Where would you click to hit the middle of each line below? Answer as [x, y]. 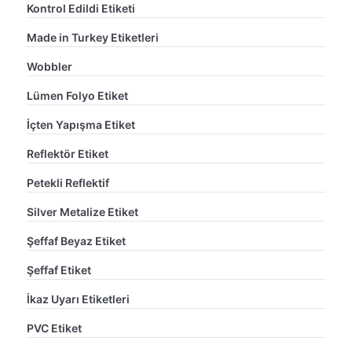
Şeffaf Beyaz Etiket [76, 240]
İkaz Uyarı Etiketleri [78, 299]
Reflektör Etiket [68, 153]
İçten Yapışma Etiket [81, 124]
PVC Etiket [54, 328]
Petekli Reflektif [68, 182]
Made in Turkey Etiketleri [93, 37]
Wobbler [49, 66]
